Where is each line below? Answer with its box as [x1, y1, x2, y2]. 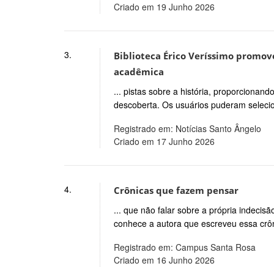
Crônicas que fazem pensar [113, 183, 239, 197]
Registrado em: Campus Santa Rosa [113, 240, 256, 253]
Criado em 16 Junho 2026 [113, 253, 215, 266]
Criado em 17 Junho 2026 [113, 135, 215, 147]
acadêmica [113, 65, 164, 79]
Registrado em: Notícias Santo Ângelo [113, 122, 261, 135]
